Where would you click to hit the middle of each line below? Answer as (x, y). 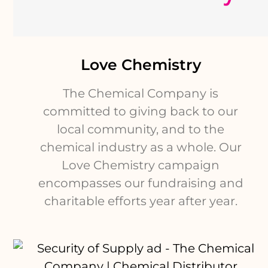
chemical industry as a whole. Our (141, 147)
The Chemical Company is (141, 93)
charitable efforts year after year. (141, 201)
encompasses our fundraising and (141, 183)
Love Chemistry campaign (141, 165)
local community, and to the (141, 129)
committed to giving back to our (141, 111)
